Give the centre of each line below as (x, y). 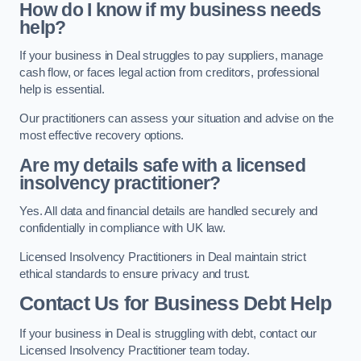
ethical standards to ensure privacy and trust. (135, 274)
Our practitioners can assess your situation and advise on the (177, 118)
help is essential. (62, 90)
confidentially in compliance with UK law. (123, 228)
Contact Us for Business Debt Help (176, 304)
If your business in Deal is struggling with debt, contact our (168, 333)
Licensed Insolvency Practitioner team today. (135, 350)
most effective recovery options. (102, 135)
